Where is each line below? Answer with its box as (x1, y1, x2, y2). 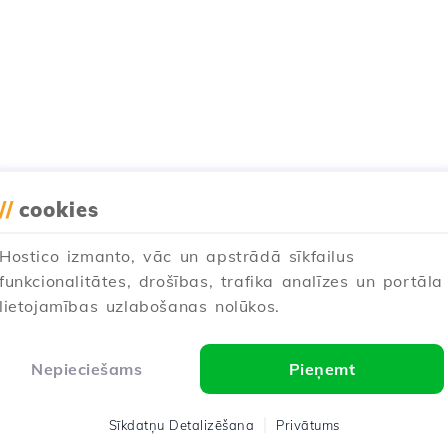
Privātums (276, 417, 340, 433)
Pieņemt (288, 359, 356, 379)
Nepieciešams (31, 359, 143, 379)
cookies (19, 197, 99, 222)
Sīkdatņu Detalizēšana (108, 417, 254, 433)
